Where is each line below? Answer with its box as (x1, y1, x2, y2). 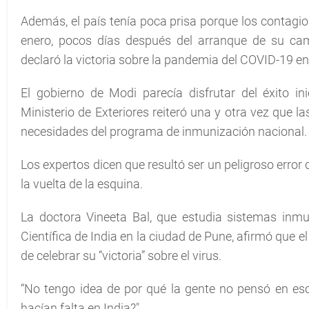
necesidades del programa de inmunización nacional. (21, 124, 307, 139)
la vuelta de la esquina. (21, 177, 143, 191)
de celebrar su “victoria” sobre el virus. (21, 248, 221, 263)
